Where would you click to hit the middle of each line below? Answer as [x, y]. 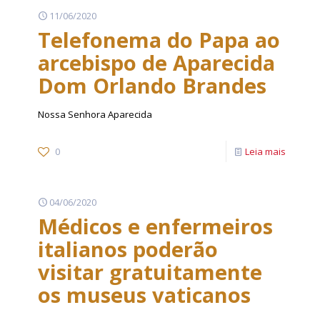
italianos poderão [128, 249]
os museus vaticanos [144, 295]
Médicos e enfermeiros [155, 226]
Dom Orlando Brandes [152, 85]
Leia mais [265, 151]
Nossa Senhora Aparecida [95, 114]
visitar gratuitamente [150, 272]
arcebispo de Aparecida [156, 62]
